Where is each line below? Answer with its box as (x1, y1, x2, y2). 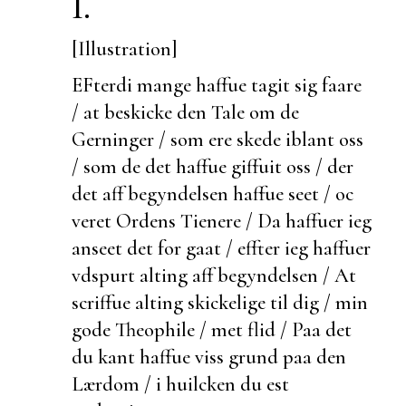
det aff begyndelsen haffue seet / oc (72, 180, 353, 206)
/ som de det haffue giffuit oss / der (72, 153, 353, 179)
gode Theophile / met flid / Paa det (72, 316, 352, 342)
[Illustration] (72, 35, 178, 61)
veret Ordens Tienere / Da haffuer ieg (72, 208, 372, 233)
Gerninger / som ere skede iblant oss (72, 126, 363, 151)
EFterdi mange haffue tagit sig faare (72, 72, 362, 97)
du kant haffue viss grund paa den (72, 343, 346, 369)
